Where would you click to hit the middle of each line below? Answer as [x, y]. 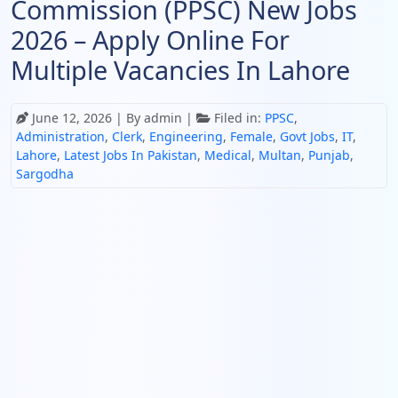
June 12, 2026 [74, 118]
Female [251, 136]
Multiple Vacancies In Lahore [180, 70]
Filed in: [238, 118]
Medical [228, 155]
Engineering [186, 136]
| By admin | [156, 118]
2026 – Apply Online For [150, 40]
